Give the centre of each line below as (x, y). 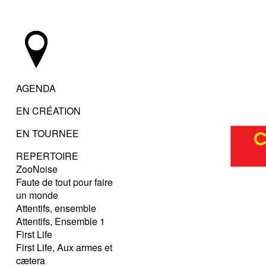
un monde (37, 195)
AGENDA (36, 88)
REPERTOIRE (47, 156)
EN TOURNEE (47, 133)
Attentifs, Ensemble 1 (61, 221)
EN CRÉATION (48, 111)
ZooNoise (37, 169)
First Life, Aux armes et (64, 247)
